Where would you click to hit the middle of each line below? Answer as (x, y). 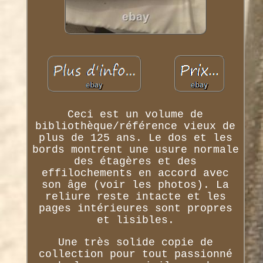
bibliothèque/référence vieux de (136, 126)
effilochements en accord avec (136, 173)
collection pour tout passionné (135, 254)
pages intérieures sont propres (135, 208)
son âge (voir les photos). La (136, 185)
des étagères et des (136, 161)
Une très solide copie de (135, 242)
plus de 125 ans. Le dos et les (135, 138)
